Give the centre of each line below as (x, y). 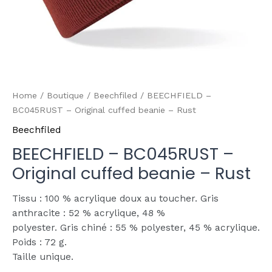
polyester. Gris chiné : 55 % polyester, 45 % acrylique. (136, 228)
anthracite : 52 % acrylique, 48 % (89, 213)
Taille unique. (43, 257)
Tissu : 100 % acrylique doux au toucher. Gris (115, 199)
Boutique (65, 95)
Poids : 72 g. (39, 243)
